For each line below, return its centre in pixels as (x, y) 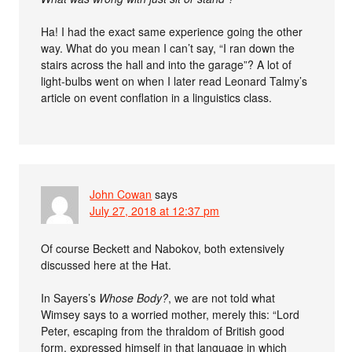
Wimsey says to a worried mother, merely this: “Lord (170, 314)
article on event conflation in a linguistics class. (157, 97)
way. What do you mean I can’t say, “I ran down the (168, 48)
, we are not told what (222, 297)
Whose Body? (134, 297)
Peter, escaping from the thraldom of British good (163, 330)
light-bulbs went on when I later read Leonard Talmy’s (174, 81)
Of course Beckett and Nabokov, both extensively (163, 248)
